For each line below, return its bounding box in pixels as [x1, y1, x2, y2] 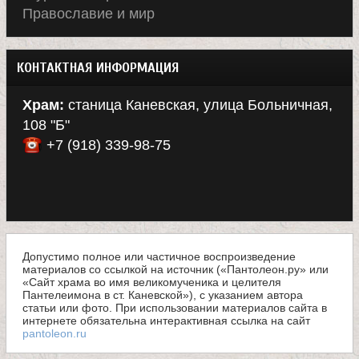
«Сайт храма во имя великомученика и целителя [22, 276, 281, 289]
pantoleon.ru [22, 327, 87, 341]
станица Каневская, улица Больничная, [64, 97, 333, 114]
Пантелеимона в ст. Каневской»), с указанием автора [22, 288, 303, 302]
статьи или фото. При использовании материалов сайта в [22, 301, 327, 315]
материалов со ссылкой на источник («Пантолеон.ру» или [22, 263, 329, 276]
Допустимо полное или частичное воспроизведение [22, 250, 296, 264]
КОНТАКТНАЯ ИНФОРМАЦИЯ [17, 59, 179, 77]
